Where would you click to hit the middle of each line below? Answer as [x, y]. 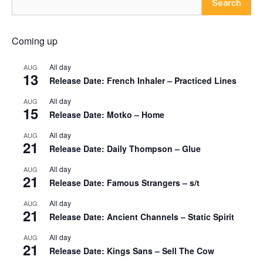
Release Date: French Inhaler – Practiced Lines [143, 80]
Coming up [35, 41]
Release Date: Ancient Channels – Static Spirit [142, 216]
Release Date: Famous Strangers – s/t [124, 182]
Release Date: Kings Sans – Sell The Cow [132, 250]
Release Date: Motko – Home [107, 114]
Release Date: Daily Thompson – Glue [125, 148]
